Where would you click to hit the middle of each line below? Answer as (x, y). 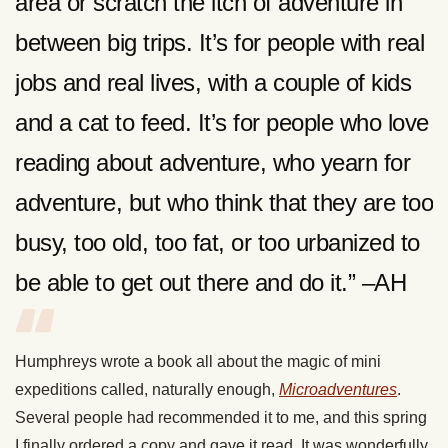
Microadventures (338, 390)
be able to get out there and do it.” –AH (210, 283)
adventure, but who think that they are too (224, 203)
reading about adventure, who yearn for (212, 163)
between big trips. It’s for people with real (219, 43)
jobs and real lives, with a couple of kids (213, 83)
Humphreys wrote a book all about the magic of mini (198, 362)
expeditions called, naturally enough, (147, 390)
